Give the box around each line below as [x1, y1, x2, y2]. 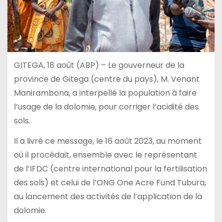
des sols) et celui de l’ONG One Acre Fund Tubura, [13, 176, 206, 188]
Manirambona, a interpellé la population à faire [13, 87, 197, 99]
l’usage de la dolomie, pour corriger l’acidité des [13, 101, 199, 113]
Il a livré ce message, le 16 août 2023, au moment [13, 135, 202, 147]
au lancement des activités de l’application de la [13, 190, 202, 202]
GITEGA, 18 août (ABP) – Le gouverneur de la [13, 59, 184, 71]
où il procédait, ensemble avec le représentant [13, 149, 197, 161]
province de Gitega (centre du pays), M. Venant [13, 73, 200, 85]
